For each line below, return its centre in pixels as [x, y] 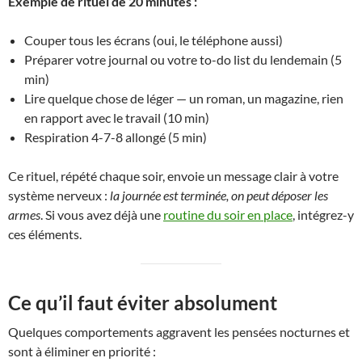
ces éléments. [45, 234]
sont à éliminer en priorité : [82, 351]
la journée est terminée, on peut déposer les [219, 195]
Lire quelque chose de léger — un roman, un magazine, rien [184, 98]
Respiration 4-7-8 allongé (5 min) [116, 137]
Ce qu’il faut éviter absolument [143, 303]
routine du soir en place [228, 215]
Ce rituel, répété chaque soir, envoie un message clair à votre [173, 176]
